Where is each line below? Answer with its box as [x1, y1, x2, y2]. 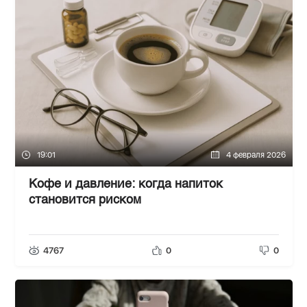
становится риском [28, 194, 141, 207]
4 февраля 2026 [225, 150, 286, 160]
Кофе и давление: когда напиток [28, 178, 223, 191]
